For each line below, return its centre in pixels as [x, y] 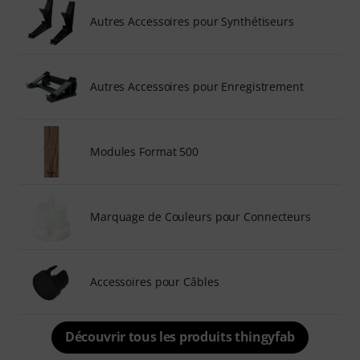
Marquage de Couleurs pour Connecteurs [200, 216]
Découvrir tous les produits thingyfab [180, 336]
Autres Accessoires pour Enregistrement [197, 86]
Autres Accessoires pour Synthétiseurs [192, 21]
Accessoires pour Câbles [155, 281]
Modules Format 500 [145, 151]
